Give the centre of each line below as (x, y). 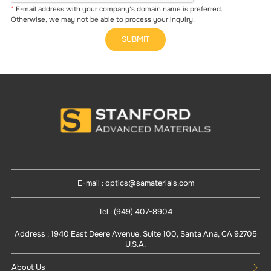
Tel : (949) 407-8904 (135, 211)
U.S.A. (135, 245)
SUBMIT (135, 40)
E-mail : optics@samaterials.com (135, 184)
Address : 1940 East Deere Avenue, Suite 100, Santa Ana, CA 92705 (135, 234)
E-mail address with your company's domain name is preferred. (119, 10)
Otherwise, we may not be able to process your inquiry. (103, 20)
